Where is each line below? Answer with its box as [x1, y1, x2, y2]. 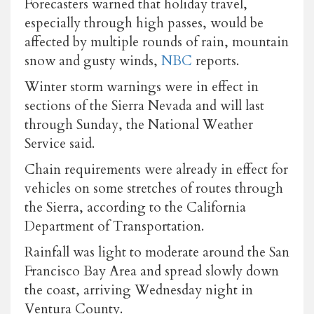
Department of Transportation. [25, 217, 204, 235]
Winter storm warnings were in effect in [25, 77, 259, 96]
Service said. [25, 134, 95, 153]
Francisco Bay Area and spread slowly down [25, 261, 279, 280]
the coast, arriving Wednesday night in [25, 280, 253, 299]
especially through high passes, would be [25, 13, 264, 32]
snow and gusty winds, [25, 51, 161, 70]
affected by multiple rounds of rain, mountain [25, 32, 289, 51]
